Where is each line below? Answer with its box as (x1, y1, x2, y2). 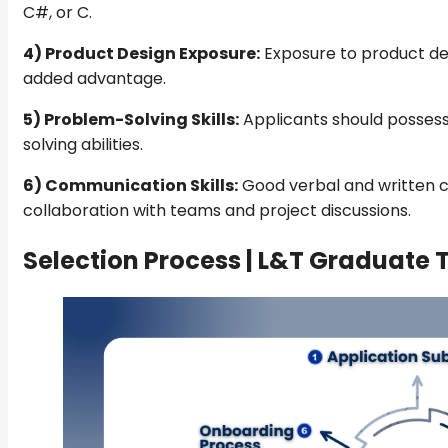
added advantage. (23, 66, 166, 90)
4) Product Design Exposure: (23, 41, 260, 65)
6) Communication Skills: (23, 173, 238, 197)
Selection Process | (23, 243, 258, 277)
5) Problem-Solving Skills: (23, 107, 239, 131)
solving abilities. (23, 132, 143, 156)
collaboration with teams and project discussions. (23, 198, 411, 222)
